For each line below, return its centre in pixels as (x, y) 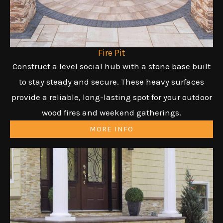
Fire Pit (111, 53)
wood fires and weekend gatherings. (111, 113)
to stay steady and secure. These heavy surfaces (111, 82)
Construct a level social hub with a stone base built (111, 66)
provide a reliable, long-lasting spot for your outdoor (111, 97)
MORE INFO (111, 129)
